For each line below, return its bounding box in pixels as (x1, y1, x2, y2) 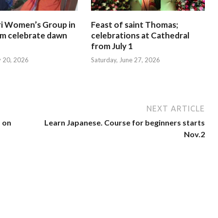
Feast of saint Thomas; (91, 19, 178, 30)
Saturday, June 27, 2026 (91, 56, 160, 64)
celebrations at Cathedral (91, 30, 189, 40)
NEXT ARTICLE (146, 104, 205, 113)
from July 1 (91, 40, 133, 51)
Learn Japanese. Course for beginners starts (44, 118, 205, 127)
